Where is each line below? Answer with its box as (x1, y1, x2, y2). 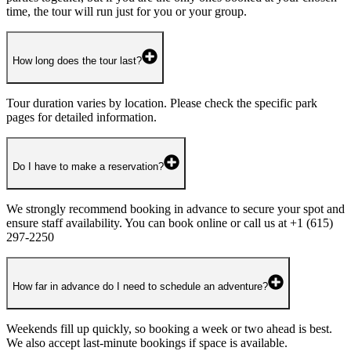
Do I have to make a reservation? (13, 160, 164, 172)
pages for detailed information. (6, 110, 157, 124)
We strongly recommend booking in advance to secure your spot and (6, 201, 345, 215)
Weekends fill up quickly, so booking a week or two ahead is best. (6, 321, 332, 335)
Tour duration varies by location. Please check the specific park (6, 96, 317, 110)
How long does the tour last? (13, 54, 142, 67)
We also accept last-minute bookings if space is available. (6, 335, 288, 349)
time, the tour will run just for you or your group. (6, 4, 247, 18)
